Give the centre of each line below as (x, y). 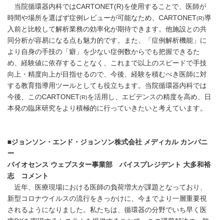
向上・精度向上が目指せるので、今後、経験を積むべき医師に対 (107, 75)
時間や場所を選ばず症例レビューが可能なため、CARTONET (102, 18)
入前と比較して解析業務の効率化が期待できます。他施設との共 (107, 29)
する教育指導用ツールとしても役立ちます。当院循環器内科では (107, 86)
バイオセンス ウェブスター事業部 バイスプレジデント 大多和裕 (109, 165)
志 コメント (28, 176)
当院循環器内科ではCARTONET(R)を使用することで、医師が (107, 7)
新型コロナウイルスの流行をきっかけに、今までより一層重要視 (107, 199)
